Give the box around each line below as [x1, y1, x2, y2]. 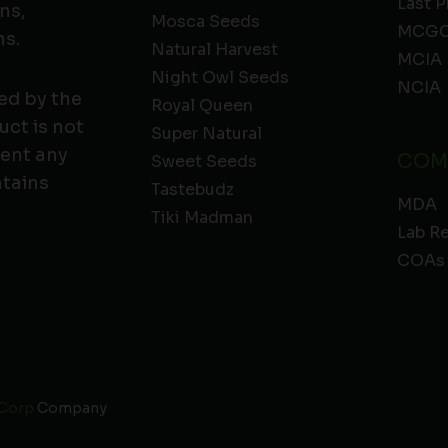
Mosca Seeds [150, 11, 260, 33]
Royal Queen [150, 95, 253, 117]
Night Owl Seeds [150, 67, 289, 89]
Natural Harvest [150, 39, 278, 61]
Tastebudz [150, 179, 234, 201]
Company [37, 398, 107, 417]
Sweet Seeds [150, 151, 257, 173]
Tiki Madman [150, 207, 253, 229]
